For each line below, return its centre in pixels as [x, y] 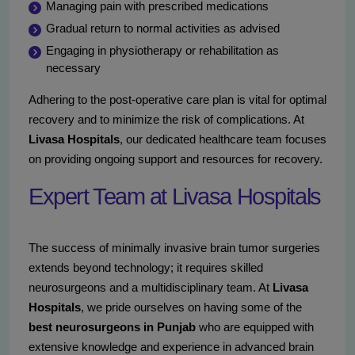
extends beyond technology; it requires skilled [146, 268]
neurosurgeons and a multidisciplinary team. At [151, 288]
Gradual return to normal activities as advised [163, 29]
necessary [73, 68]
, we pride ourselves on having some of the [191, 307]
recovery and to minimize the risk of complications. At [166, 120]
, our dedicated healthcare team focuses [223, 139]
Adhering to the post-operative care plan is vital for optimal [177, 100]
